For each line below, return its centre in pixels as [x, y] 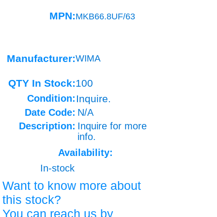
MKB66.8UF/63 [105, 16]
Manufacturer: [41, 58]
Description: [47, 126]
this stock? [32, 200]
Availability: [85, 153]
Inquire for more [112, 126]
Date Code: [50, 112]
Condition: [51, 98]
